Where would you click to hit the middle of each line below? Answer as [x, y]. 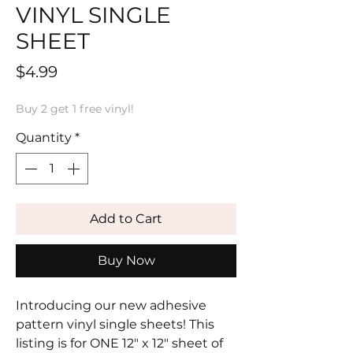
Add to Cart [126, 219]
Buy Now [126, 261]
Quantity [44, 138]
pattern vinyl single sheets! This [115, 325]
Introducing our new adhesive [111, 306]
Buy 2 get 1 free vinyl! [75, 109]
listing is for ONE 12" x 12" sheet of [119, 344]
